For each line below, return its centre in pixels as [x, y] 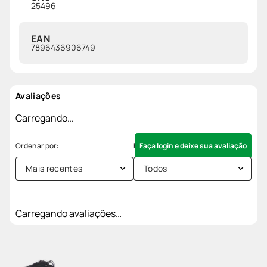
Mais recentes [54, 168]
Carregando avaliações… [69, 213]
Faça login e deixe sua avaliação [193, 145]
